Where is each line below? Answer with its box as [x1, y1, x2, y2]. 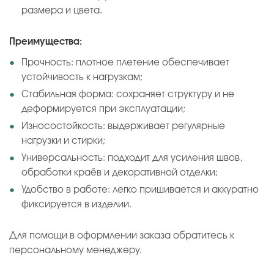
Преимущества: [9, 37, 82, 46]
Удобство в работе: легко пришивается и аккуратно [21, 185, 259, 194]
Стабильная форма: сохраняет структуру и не [21, 90, 234, 99]
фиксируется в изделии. [21, 200, 131, 209]
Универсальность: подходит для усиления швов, [21, 154, 242, 163]
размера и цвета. [21, 6, 102, 15]
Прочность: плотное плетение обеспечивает [21, 58, 229, 67]
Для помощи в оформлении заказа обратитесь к [9, 231, 234, 240]
